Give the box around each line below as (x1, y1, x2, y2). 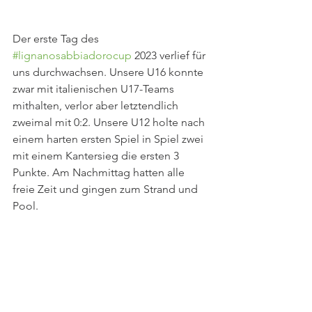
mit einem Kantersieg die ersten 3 (13, 149, 182, 162)
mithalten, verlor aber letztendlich (13, 99, 181, 112)
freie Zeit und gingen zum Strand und (13, 182, 201, 196)
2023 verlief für (132, 49, 208, 62)
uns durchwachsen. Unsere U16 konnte (13, 65, 206, 79)
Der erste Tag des (13, 32, 102, 45)
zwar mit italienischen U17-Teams (13, 82, 177, 95)
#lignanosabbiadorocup (13, 49, 132, 62)
